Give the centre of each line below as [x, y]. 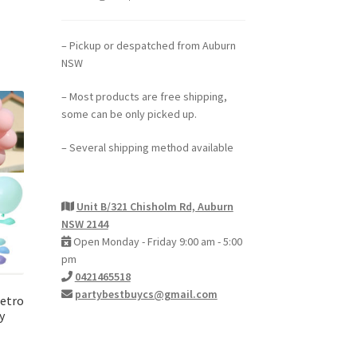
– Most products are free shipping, [144, 97]
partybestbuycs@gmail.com [146, 294]
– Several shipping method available [147, 147]
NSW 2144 [84, 224]
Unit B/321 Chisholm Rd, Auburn [155, 206]
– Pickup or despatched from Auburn [148, 46]
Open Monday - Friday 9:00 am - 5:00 [156, 241]
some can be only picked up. [129, 114]
